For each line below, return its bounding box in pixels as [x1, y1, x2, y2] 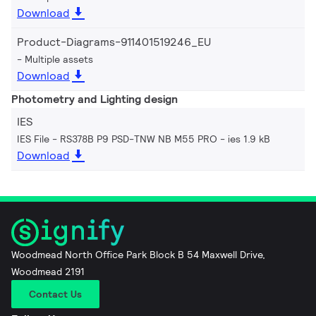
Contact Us [29, 287, 82, 300]
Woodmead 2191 [11, 265, 85, 278]
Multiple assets [25, 52, 93, 66]
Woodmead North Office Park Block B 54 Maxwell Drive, [11, 248, 265, 261]
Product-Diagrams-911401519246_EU [17, 34, 211, 49]
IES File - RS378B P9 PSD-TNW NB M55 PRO [17, 132, 217, 145]
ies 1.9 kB [228, 132, 270, 145]
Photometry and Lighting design [11, 91, 178, 107]
